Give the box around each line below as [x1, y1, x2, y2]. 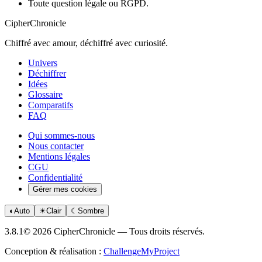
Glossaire [28, 89, 63, 99]
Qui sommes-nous [28, 130, 95, 140]
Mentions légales [28, 151, 90, 161]
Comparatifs [28, 99, 73, 110]
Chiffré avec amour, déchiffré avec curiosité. [5, 37, 168, 48]
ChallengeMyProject [104, 246, 180, 256]
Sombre [78, 206, 104, 215]
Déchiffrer [28, 68, 66, 78]
